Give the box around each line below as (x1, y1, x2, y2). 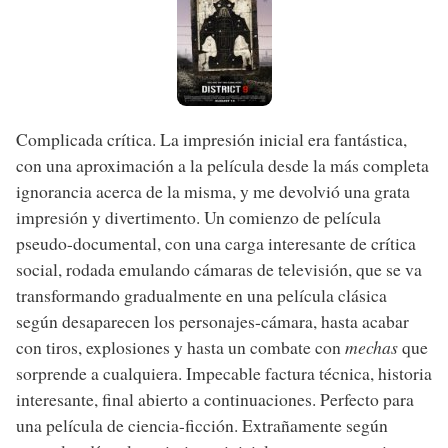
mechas (345, 334, 398, 359)
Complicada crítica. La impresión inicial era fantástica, (16, 126, 407, 151)
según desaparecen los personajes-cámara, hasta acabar (16, 308, 409, 333)
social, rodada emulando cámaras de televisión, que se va (16, 256, 422, 281)
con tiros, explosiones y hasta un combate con (16, 334, 345, 359)
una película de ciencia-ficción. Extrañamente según (16, 412, 388, 437)
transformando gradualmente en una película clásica (16, 282, 387, 307)
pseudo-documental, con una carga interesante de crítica (16, 230, 416, 255)
